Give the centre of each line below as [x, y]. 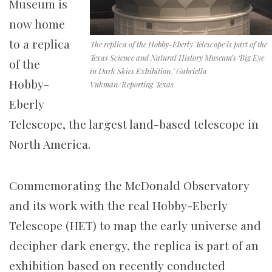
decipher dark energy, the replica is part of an [134, 246]
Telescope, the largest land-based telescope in [134, 124]
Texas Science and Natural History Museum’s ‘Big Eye [177, 58]
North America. [50, 144]
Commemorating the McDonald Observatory [129, 185]
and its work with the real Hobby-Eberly [118, 206]
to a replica [39, 44]
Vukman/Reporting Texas [132, 84]
